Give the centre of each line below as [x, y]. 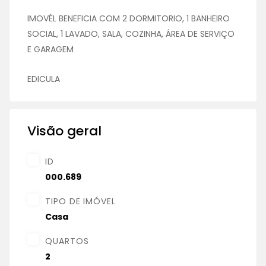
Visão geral [64, 131]
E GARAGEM [50, 49]
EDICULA [44, 79]
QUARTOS [67, 241]
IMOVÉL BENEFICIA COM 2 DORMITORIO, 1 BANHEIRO [129, 18]
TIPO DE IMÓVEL [81, 201]
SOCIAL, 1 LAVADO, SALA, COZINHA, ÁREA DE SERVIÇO [131, 34]
